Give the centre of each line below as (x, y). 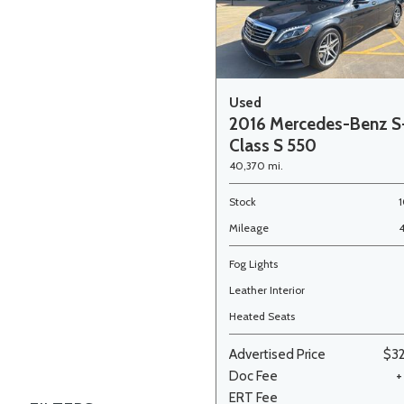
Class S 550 (273, 146)
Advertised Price (277, 355)
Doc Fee (253, 376)
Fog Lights (253, 264)
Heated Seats (262, 316)
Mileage (249, 228)
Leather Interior (267, 290)
